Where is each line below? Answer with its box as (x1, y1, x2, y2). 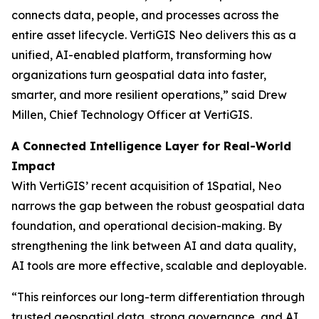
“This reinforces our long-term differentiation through (11, 290, 305, 304)
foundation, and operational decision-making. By (11, 219, 282, 233)
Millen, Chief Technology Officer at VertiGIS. (11, 108, 252, 122)
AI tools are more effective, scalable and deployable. (11, 258, 306, 273)
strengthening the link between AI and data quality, (11, 239, 296, 253)
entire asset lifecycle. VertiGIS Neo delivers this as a (11, 28, 296, 42)
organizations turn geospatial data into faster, (11, 68, 266, 82)
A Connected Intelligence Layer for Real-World (11, 139, 291, 153)
